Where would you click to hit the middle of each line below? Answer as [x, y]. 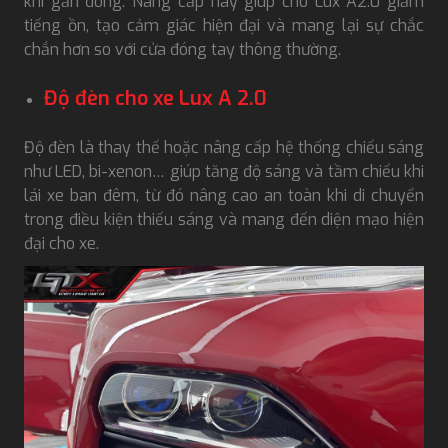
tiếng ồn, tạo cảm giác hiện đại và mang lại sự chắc [224, 25]
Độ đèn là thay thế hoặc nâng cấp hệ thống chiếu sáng [224, 147]
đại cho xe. [61, 243]
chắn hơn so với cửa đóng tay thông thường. [182, 49]
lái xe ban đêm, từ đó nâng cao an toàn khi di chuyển [224, 195]
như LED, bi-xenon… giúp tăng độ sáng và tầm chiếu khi [224, 171]
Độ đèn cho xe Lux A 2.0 [155, 98]
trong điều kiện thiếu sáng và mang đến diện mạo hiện [224, 219]
